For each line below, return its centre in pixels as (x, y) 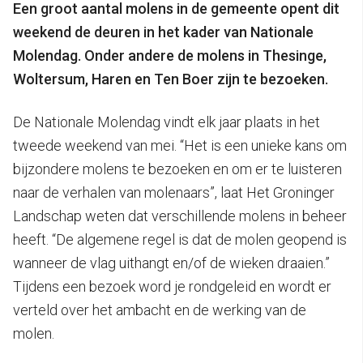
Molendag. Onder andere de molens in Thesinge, (170, 56)
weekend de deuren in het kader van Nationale (163, 32)
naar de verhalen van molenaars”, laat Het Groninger (174, 193)
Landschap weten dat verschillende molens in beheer (180, 216)
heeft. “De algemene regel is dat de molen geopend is (180, 240)
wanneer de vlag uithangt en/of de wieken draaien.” (171, 263)
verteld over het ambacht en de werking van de (160, 310)
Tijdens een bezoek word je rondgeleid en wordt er (172, 287)
